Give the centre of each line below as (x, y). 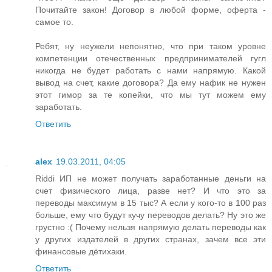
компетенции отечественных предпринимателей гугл (151, 58)
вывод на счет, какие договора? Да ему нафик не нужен (151, 82)
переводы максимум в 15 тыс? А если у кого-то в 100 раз (151, 202)
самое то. (54, 22)
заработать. (59, 107)
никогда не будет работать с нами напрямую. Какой (151, 70)
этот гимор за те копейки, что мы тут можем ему (151, 94)
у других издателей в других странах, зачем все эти (151, 239)
